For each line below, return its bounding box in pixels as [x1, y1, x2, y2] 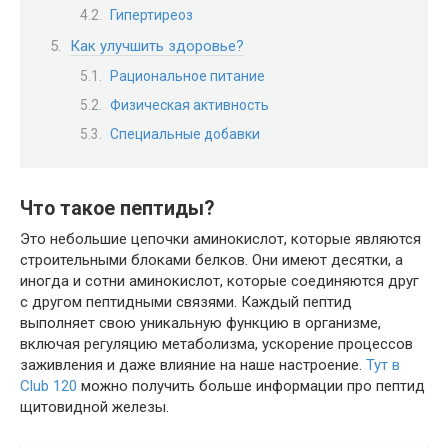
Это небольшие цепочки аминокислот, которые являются [20, 230, 421, 249]
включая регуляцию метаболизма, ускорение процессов [20, 335, 413, 354]
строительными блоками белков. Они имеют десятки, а [20, 251, 403, 270]
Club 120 [20, 377, 77, 396]
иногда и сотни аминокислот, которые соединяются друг [20, 272, 419, 291]
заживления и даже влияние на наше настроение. [20, 356, 366, 375]
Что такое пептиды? [20, 197, 214, 221]
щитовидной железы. [20, 398, 169, 417]
